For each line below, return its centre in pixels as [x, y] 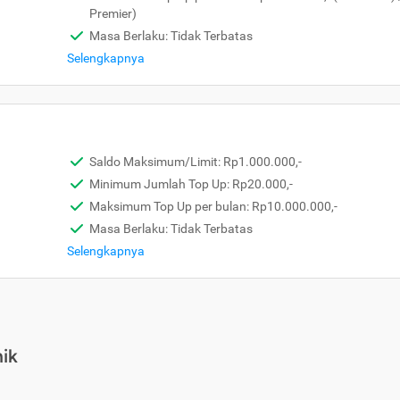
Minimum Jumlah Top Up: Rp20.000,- [191, 184]
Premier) [113, 13]
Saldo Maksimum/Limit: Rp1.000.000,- [196, 162]
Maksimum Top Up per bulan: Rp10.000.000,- [213, 206]
